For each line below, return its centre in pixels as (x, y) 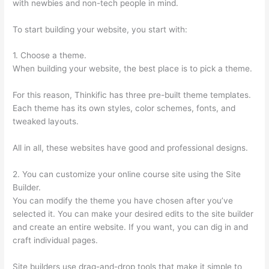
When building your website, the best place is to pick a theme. (133, 69)
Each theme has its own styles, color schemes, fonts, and (124, 108)
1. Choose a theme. (50, 56)
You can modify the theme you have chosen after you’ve (123, 201)
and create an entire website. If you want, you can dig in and (131, 227)
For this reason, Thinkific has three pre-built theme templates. (132, 95)
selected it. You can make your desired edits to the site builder (133, 214)
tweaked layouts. (46, 122)
